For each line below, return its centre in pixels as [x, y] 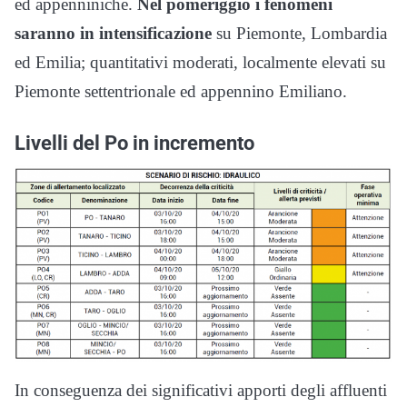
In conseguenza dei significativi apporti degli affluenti [201, 390]
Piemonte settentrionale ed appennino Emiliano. [181, 91]
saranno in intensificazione [113, 33]
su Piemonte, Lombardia [299, 33]
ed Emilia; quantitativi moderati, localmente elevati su [200, 62]
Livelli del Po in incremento [134, 142]
